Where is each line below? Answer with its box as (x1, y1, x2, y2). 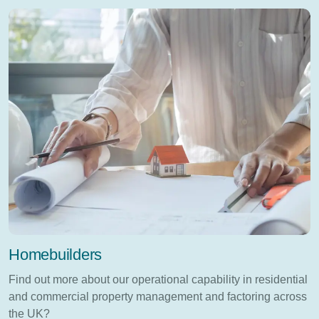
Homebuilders (9, 245, 102, 263)
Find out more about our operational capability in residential (9, 273, 308, 286)
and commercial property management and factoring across (9, 290, 307, 303)
